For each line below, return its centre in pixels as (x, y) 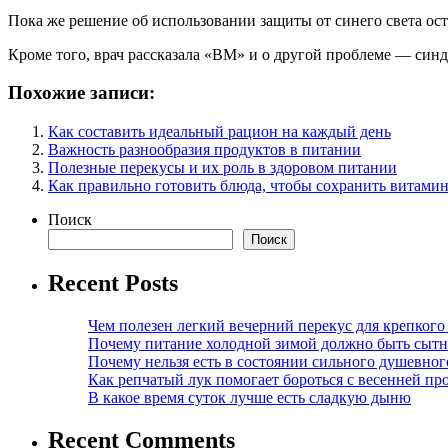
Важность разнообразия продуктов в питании (204, 150)
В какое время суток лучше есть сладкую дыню (249, 397)
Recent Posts (113, 282)
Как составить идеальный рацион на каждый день (219, 132)
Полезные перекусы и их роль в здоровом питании (222, 168)
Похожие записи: (81, 93)
